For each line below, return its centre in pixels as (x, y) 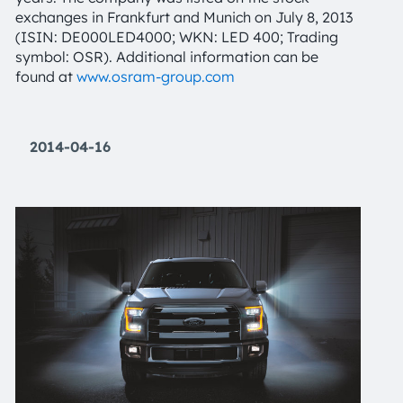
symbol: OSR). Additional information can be (167, 57)
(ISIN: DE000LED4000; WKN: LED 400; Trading (177, 37)
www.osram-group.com (156, 76)
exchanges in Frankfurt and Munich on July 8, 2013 (184, 17)
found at (46, 76)
